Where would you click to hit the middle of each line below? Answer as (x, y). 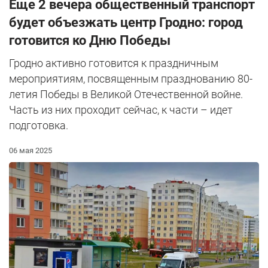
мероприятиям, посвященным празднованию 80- (131, 78)
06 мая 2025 (31, 150)
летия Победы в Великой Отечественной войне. (126, 94)
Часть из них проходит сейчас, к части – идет (121, 109)
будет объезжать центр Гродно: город (126, 22)
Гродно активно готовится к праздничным (114, 63)
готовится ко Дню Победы (90, 40)
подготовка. (39, 125)
